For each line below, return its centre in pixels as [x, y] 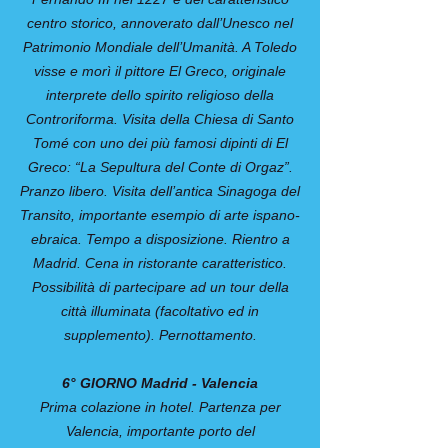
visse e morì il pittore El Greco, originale [160, 71]
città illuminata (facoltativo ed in [160, 311]
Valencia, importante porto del [160, 431]
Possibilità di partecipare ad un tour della [160, 287]
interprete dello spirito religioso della [160, 95]
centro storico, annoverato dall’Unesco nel [160, 23]
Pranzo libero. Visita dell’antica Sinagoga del [160, 191]
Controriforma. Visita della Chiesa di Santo [160, 119]
